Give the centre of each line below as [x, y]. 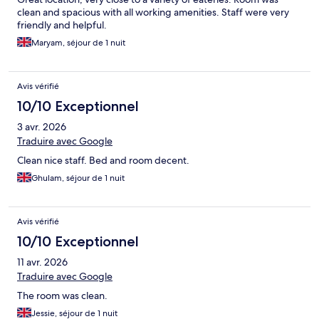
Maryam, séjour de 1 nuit [78, 43]
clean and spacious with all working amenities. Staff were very [153, 12]
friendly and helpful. [62, 25]
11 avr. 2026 [42, 262]
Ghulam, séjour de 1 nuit [78, 178]
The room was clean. [62, 296]
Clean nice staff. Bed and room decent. [103, 161]
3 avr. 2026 [42, 127]
